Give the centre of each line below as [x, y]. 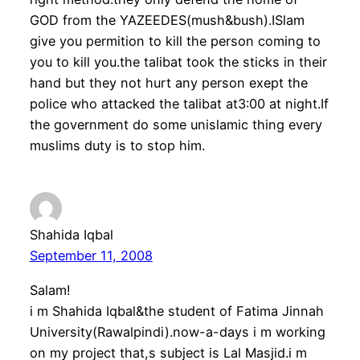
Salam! [50, 290]
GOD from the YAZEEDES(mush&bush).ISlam [167, 20]
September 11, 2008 [91, 256]
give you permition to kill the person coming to [175, 41]
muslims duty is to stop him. [117, 146]
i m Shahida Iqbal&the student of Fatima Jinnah [176, 311]
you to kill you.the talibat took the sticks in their [178, 62]
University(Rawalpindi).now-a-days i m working [177, 331]
